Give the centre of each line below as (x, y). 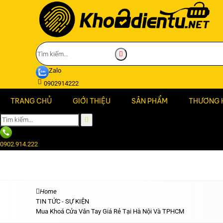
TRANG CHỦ (31, 101)
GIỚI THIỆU (92, 101)
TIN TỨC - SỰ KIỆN (62, 202)
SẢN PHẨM (150, 101)
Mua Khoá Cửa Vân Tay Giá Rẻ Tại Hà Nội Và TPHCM (110, 212)
